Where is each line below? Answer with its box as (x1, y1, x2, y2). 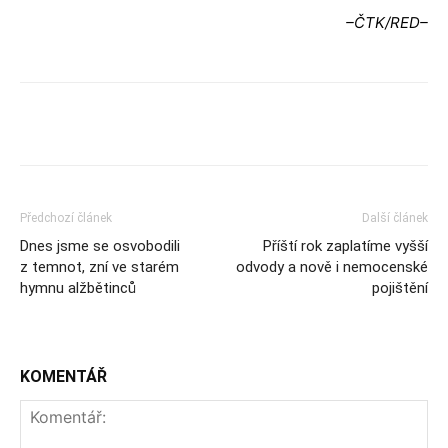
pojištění (372, 279, 428, 297)
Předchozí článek (20, 211, 112, 225)
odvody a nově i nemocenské (236, 258, 428, 276)
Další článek (362, 211, 428, 225)
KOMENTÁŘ (20, 367, 107, 386)
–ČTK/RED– (346, 13, 428, 32)
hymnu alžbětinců (20, 279, 136, 297)
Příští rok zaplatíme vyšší (263, 237, 428, 255)
